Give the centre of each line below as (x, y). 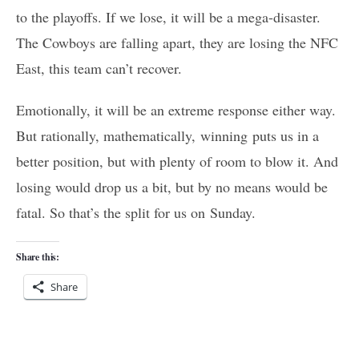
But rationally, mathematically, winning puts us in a (167, 135)
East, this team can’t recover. (99, 68)
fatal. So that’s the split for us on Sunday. (136, 212)
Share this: (38, 256)
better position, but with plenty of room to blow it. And (177, 161)
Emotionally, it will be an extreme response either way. (176, 109)
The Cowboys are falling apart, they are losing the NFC (177, 42)
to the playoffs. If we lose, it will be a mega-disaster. (168, 16)
